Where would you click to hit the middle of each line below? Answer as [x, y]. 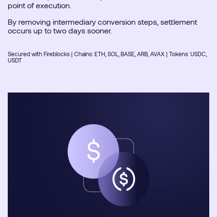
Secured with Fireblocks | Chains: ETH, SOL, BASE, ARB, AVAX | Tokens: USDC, [107, 54]
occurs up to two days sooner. [60, 31]
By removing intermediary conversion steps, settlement [102, 22]
